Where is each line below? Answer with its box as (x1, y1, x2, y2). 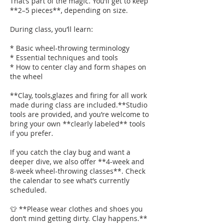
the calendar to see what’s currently (10, 175, 129, 185)
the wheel (10, 71, 43, 81)
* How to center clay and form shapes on (10, 62, 146, 72)
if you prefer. (10, 128, 53, 138)
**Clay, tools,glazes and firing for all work (10, 90, 147, 100)
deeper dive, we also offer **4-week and (10, 156, 144, 166)
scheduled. (10, 185, 47, 195)
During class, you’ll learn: (10, 24, 93, 34)
